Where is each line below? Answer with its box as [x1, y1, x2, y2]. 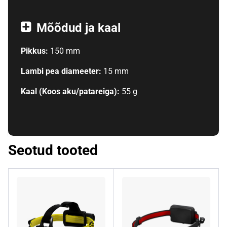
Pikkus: [20, 46, 50, 56]
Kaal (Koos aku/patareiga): [20, 86, 122, 96]
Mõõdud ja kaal [36, 20, 121, 35]
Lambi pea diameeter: [20, 66, 103, 76]
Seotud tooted [8, 141, 98, 159]
